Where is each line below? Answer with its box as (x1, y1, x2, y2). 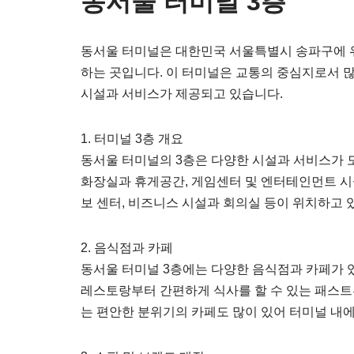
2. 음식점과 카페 (81, 241, 173, 254)
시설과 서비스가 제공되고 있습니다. (81, 87, 283, 100)
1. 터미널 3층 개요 (81, 132, 183, 145)
